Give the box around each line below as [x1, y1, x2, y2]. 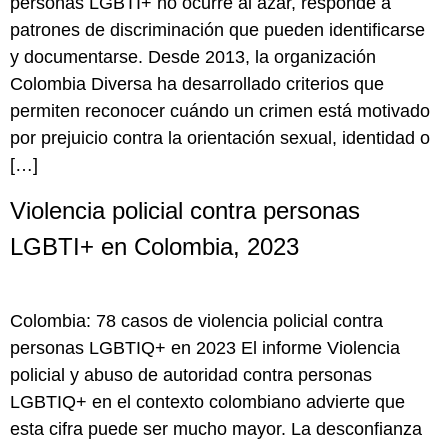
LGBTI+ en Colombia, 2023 [10, 233, 299, 261]
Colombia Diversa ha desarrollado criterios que [10, 73, 384, 94]
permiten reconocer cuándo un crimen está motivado [10, 100, 430, 121]
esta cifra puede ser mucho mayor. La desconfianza [10, 419, 422, 440]
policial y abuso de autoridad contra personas [10, 365, 372, 386]
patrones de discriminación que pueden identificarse [10, 19, 425, 40]
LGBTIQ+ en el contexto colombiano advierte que [10, 392, 405, 413]
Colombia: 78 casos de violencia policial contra [10, 311, 383, 332]
